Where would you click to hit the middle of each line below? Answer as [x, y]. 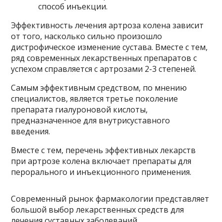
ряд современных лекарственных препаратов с [104, 58]
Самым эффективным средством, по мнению [99, 88]
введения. [31, 131]
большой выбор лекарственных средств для [98, 210]
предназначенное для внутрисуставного [91, 120]
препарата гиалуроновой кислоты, [80, 110]
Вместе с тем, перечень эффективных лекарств [104, 150]
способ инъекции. [73, 6]
